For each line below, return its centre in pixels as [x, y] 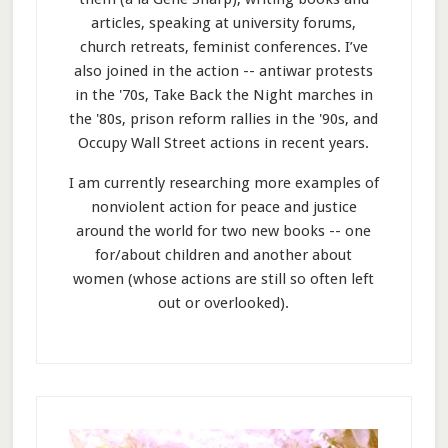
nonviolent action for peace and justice [223, 206]
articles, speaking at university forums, [224, 22]
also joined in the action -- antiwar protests [224, 70]
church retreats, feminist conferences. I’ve [223, 46]
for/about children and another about [224, 254]
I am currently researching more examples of [223, 182]
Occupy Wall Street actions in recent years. [224, 142]
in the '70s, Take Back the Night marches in [223, 94]
